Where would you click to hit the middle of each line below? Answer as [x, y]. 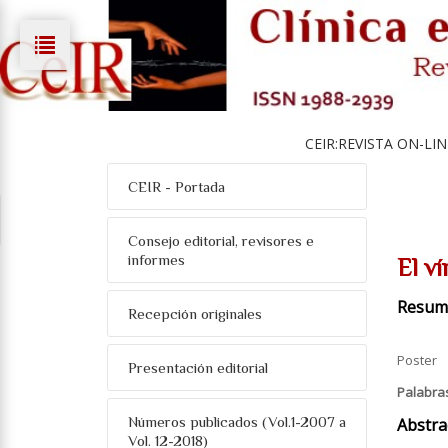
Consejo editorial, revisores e [221, 240]
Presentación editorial [198, 367]
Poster [417, 360]
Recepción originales [195, 313]
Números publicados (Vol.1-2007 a [237, 421]
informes [156, 259]
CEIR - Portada [176, 186]
